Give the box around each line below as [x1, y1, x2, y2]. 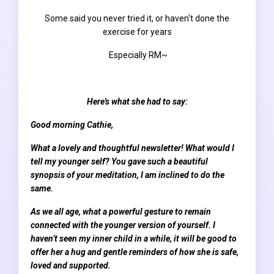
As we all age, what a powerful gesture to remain [31, 206, 211, 217]
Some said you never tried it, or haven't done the [45, 13, 229, 23]
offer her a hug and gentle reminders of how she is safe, [31, 246, 239, 257]
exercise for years [102, 26, 172, 37]
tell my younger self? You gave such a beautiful [31, 156, 208, 166]
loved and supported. [31, 260, 113, 270]
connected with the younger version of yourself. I [31, 220, 215, 230]
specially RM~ [113, 50, 168, 60]
